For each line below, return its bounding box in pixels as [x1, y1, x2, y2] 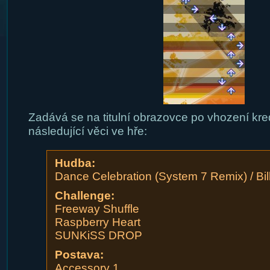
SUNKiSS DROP [54, 229, 142, 242]
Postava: [54, 248, 104, 261]
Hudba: [54, 157, 95, 169]
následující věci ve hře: [28, 125, 147, 137]
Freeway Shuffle [54, 202, 139, 215]
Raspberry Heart [54, 216, 140, 228]
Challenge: [54, 189, 115, 202]
